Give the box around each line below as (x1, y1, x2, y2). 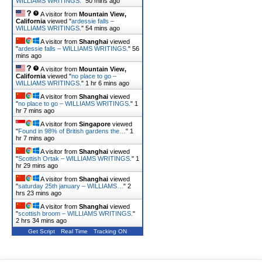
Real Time (61, 228, 88, 235)
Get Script (28, 228, 55, 235)
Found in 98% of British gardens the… (18, 127, 126, 135)
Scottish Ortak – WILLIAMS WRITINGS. (18, 155, 132, 162)
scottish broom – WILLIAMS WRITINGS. (18, 210, 133, 217)
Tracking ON (94, 228, 127, 235)
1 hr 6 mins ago (85, 80, 129, 87)
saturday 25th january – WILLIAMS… (18, 182, 123, 189)
